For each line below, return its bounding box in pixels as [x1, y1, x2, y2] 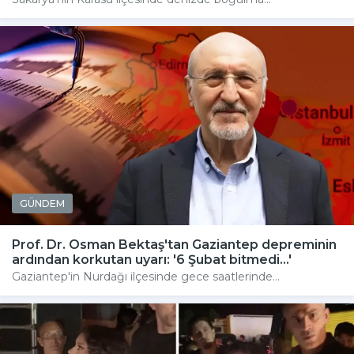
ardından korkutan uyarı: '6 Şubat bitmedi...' [12, 251, 292, 267]
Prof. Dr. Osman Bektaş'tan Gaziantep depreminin [12, 236, 337, 252]
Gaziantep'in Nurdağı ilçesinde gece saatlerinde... [12, 269, 280, 284]
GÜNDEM [20, 197, 65, 209]
